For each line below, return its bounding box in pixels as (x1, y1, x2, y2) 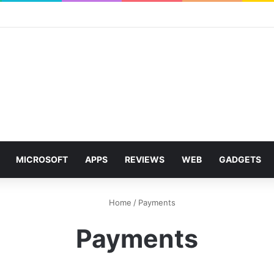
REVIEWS (125, 154, 165, 165)
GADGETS (219, 154, 261, 165)
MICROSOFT (16, 154, 68, 165)
